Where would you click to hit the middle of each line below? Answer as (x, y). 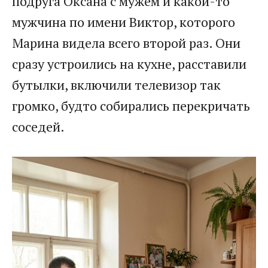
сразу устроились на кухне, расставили (129, 63)
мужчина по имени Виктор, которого (124, 22)
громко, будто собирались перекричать (131, 105)
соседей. (38, 126)
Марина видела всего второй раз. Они (126, 42)
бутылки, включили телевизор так (116, 84)
